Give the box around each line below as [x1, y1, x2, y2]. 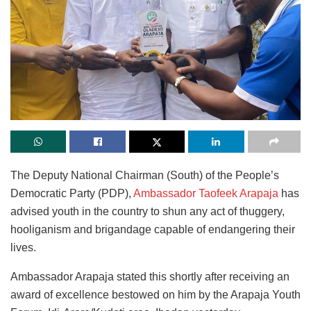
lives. [10, 242, 36, 254]
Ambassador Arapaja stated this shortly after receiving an [10, 271, 289, 283]
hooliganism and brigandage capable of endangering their [10, 224, 295, 236]
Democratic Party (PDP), [10, 187, 133, 200]
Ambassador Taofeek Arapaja [133, 187, 278, 200]
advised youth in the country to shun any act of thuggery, [10, 205, 285, 218]
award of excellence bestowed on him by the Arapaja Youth [10, 289, 301, 301]
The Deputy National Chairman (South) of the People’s [10, 169, 279, 182]
